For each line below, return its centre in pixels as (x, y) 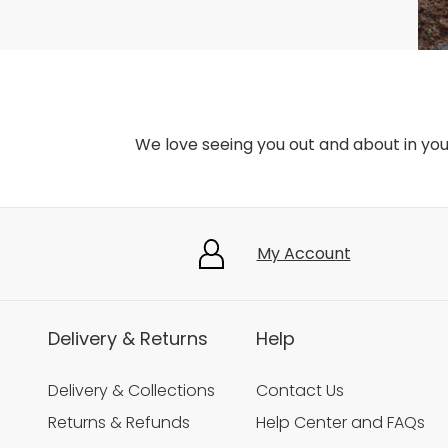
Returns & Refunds (119, 423)
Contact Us (300, 391)
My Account (303, 254)
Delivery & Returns (128, 339)
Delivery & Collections (131, 391)
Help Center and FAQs (340, 423)
